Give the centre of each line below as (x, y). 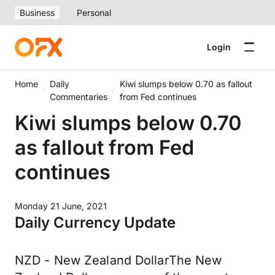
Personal (94, 13)
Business (37, 13)
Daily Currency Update (95, 223)
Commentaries (79, 97)
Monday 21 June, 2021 (61, 206)
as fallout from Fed (104, 147)
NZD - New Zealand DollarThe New (118, 260)
